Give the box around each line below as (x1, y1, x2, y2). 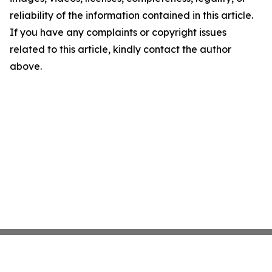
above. (10, 60, 42, 72)
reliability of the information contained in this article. (10, 9, 253, 21)
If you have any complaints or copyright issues (10, 26, 226, 38)
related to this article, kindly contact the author (10, 43, 231, 55)
